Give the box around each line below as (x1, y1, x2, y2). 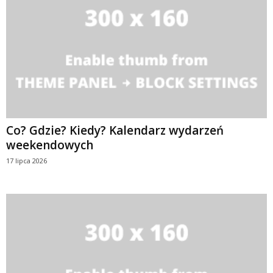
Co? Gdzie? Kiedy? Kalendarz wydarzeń (6, 122, 224, 138)
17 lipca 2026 (6, 155, 47, 165)
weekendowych (6, 136, 93, 153)
